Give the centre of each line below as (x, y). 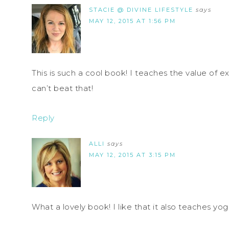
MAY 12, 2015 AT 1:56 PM (132, 21)
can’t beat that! (62, 88)
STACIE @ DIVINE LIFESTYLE (141, 9)
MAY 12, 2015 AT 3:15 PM (132, 155)
